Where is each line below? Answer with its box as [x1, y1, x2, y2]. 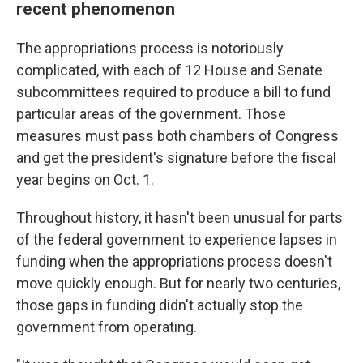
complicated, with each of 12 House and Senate [16, 62, 322, 79]
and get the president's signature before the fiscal [16, 149, 336, 166]
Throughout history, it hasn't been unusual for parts [16, 209, 343, 226]
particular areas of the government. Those [16, 105, 286, 122]
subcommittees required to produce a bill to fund [16, 83, 331, 100]
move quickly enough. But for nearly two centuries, [16, 275, 340, 292]
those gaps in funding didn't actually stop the [16, 297, 303, 314]
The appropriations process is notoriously [16, 40, 284, 57]
